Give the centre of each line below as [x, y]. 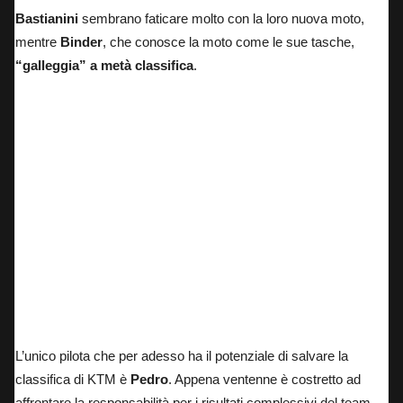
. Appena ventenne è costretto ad [264, 380]
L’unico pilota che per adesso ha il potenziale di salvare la [182, 356]
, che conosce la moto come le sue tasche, [228, 41]
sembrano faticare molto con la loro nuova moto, [223, 18]
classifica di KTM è [73, 380]
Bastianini [49, 18]
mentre [38, 41]
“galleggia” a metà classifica [104, 65]
